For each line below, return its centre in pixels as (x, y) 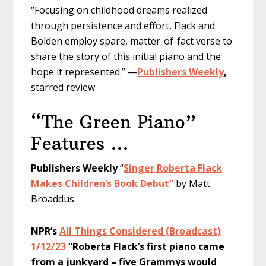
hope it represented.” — (84, 72)
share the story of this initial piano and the (126, 56)
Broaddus (53, 199)
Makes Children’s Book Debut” (102, 183)
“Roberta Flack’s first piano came (147, 246)
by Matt (192, 183)
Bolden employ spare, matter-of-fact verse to (132, 41)
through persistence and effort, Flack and (123, 25)
